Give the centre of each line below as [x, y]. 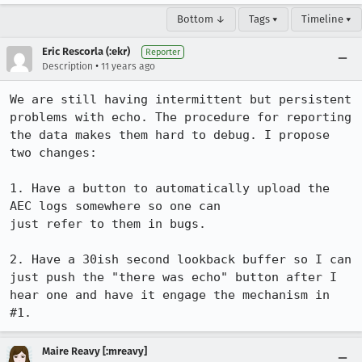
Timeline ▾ [326, 19]
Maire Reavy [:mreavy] [95, 351]
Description [67, 66]
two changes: [53, 153]
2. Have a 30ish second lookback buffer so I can [181, 259]
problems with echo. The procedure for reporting [181, 117]
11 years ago [128, 66]
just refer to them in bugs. [108, 224]
